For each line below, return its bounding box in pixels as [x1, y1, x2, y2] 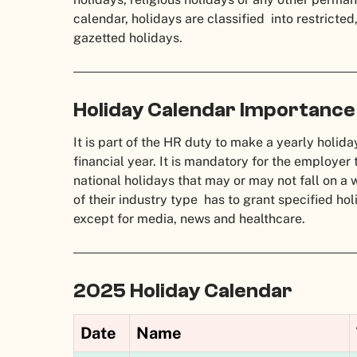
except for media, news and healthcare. [73, 211, 305, 227]
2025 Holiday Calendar [73, 279, 292, 304]
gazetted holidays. [73, 30, 182, 46]
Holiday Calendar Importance [73, 98, 355, 123]
